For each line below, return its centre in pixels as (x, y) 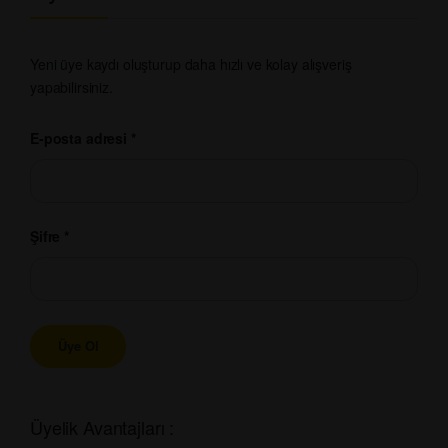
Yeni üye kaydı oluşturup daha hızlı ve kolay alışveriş (191, 63)
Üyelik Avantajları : (102, 426)
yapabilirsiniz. (71, 86)
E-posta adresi (80, 137)
